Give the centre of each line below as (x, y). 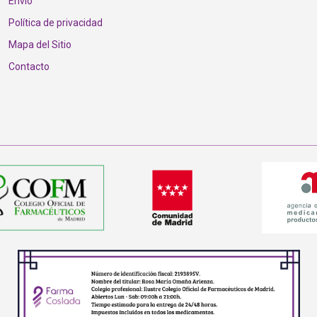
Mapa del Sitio (40, 45)
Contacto (29, 67)
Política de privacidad (55, 23)
